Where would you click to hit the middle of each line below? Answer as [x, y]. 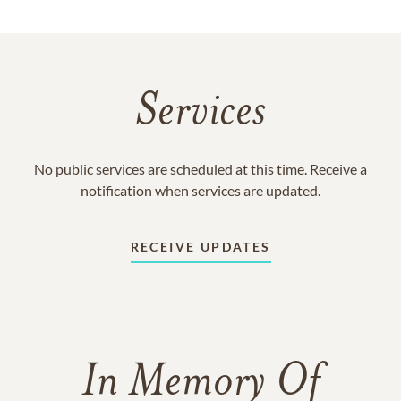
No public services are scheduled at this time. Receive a [200, 169]
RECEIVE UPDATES [200, 247]
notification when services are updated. [200, 190]
